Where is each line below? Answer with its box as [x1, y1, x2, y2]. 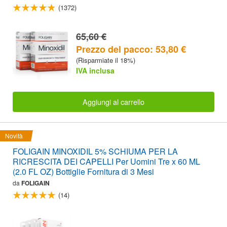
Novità [5, 131, 23, 140]
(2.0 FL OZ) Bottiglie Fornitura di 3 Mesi [13, 166, 154, 178]
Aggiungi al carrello [83, 96, 144, 107]
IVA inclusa [76, 65, 115, 75]
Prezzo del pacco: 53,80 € [76, 42, 186, 56]
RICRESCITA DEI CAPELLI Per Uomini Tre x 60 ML [13, 156, 200, 168]
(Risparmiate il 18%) [76, 55, 135, 65]
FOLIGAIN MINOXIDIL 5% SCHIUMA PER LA [13, 145, 178, 158]
